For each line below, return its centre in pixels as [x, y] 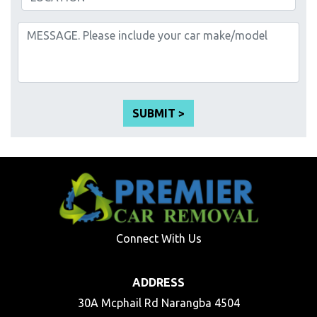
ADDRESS [158, 282]
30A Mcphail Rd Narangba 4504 [158, 302]
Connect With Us [158, 239]
